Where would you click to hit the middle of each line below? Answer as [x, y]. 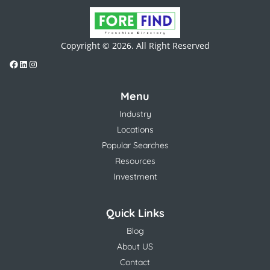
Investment [135, 177]
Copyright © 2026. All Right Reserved [135, 46]
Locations [135, 130]
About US [135, 247]
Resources [135, 161]
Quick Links [135, 213]
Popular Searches [135, 146]
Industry [135, 114]
